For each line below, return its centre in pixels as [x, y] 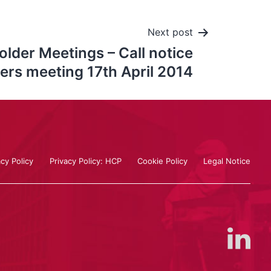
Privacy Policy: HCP [85, 160]
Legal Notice [227, 160]
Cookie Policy [163, 160]
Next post [170, 32]
